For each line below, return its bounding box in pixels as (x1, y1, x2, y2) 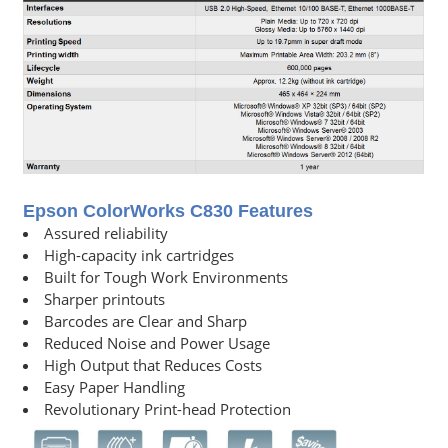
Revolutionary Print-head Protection (44, 398, 291, 419)
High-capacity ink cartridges (44, 244, 234, 265)
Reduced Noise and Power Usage (44, 332, 270, 353)
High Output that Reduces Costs (44, 354, 262, 375)
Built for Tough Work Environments (44, 266, 288, 287)
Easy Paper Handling (44, 376, 185, 397)
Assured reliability (44, 222, 168, 243)
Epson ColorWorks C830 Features (23, 200, 313, 221)
